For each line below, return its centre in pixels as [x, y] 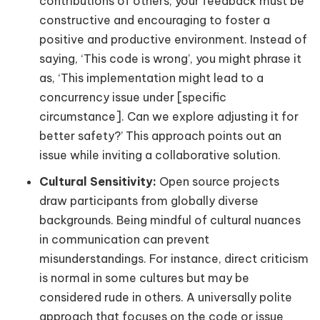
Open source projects [219, 181]
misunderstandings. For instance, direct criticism [174, 258]
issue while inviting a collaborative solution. [160, 155]
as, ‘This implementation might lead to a [151, 77]
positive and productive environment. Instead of [173, 39]
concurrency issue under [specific [133, 97]
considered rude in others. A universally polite [166, 297]
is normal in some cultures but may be [144, 277]
